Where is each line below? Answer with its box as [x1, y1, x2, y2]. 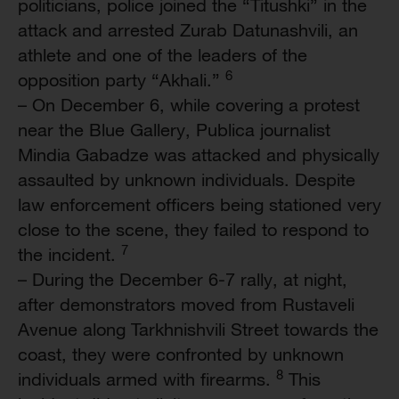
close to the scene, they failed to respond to [18, 219, 369, 240]
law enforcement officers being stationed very [18, 194, 381, 215]
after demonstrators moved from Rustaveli [18, 294, 354, 314]
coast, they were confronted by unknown [18, 344, 344, 364]
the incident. [18, 244, 121, 265]
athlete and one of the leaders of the [18, 45, 307, 65]
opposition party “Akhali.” [18, 69, 225, 90]
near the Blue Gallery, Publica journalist [18, 119, 330, 140]
